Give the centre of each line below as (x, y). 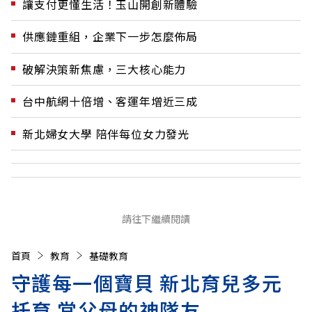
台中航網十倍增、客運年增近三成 (110, 101)
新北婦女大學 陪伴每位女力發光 (106, 133)
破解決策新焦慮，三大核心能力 (104, 69)
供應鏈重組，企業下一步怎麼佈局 (110, 37)
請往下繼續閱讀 (156, 218)
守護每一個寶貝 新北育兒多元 (147, 282)
